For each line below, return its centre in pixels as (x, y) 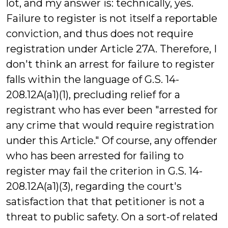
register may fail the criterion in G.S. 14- (104, 171)
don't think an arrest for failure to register (110, 64)
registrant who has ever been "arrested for (112, 110)
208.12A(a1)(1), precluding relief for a (93, 95)
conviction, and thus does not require (100, 34)
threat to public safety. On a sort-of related (112, 217)
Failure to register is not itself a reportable (112, 18)
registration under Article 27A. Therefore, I (111, 49)
